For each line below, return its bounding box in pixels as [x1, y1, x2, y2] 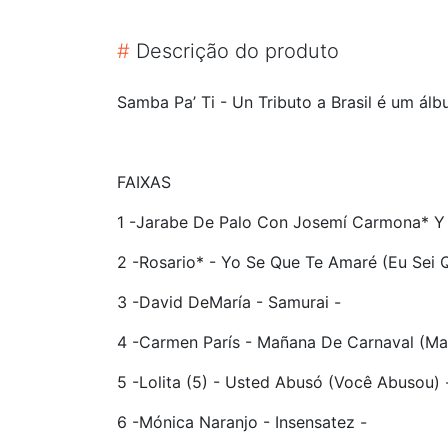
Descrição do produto [130, 38, 339, 63]
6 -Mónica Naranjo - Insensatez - [117, 411, 367, 432]
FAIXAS [117, 171, 171, 192]
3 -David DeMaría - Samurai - [117, 291, 341, 312]
